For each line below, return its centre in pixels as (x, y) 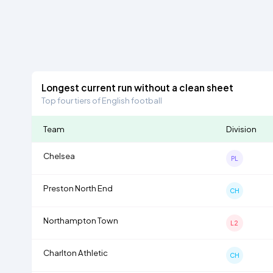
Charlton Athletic (75, 252)
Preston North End (78, 188)
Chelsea (59, 155)
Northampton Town (80, 220)
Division (241, 129)
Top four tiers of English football (102, 100)
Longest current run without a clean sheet (138, 87)
